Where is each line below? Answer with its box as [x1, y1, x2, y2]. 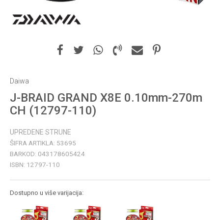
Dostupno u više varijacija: [10, 189, 83, 196]
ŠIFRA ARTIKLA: [10, 139, 56, 147]
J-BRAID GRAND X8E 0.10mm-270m [10, 91, 202, 105]
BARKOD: [10, 150, 38, 158]
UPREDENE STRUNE [10, 128, 71, 136]
